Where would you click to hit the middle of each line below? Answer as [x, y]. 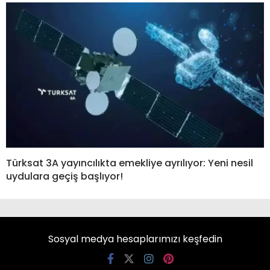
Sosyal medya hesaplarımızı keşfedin [135, 239]
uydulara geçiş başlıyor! [64, 177]
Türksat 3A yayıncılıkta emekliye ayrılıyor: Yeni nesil [130, 163]
